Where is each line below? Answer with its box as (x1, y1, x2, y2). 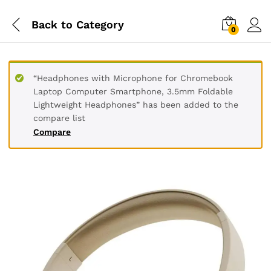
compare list (33, 113, 85, 123)
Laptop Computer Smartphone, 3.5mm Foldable (33, 87, 233, 96)
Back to (31, 18, 73, 31)
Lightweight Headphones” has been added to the (33, 100, 238, 109)
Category (73, 18, 124, 31)
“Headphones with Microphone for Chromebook (33, 73, 233, 83)
